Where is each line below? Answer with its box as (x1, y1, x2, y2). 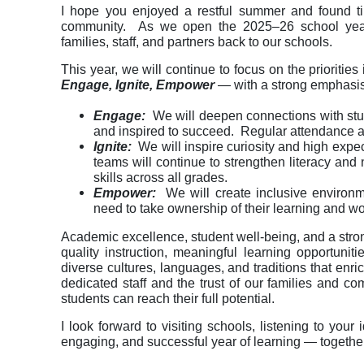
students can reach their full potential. (61, 292, 275, 306)
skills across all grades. (93, 171, 227, 185)
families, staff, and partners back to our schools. (61, 35, 332, 50)
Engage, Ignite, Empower (61, 78, 218, 93)
